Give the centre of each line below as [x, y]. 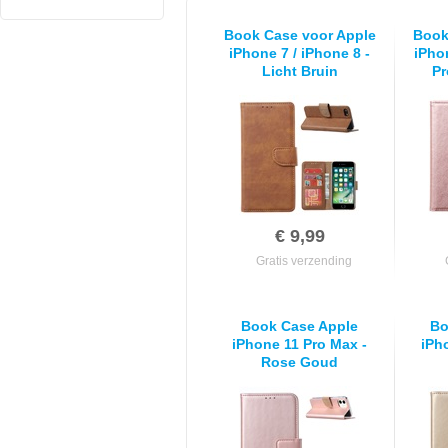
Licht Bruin [299, 71]
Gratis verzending [304, 261]
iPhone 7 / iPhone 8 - [299, 53]
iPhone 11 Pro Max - [299, 344]
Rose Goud [299, 362]
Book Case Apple [299, 326]
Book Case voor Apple [299, 35]
